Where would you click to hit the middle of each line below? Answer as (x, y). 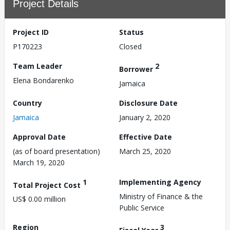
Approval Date (39, 137)
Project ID (31, 32)
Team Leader (37, 66)
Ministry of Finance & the (161, 196)
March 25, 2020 (145, 151)
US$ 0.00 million (39, 199)
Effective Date (146, 137)
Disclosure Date (148, 103)
